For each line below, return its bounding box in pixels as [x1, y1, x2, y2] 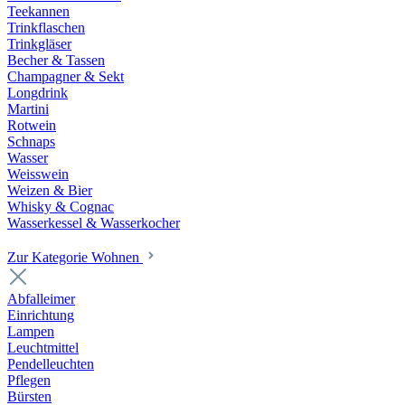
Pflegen [7, 372, 51, 388]
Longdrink [7, 85, 68, 100]
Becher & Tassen [7, 52, 105, 68]
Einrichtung [7, 307, 74, 323]
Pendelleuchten [7, 356, 94, 372]
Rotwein [7, 118, 56, 133]
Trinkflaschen [7, 20, 85, 35]
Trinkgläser [7, 36, 71, 52]
